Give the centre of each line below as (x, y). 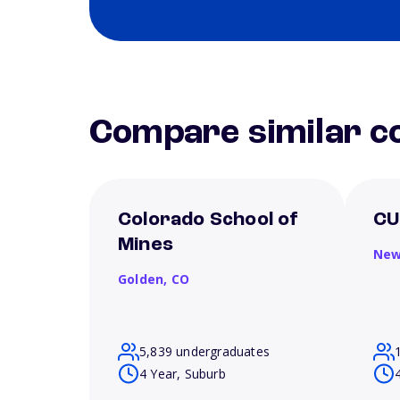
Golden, (145, 279)
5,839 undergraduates (204, 351)
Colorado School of (208, 220)
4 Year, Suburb (183, 373)
